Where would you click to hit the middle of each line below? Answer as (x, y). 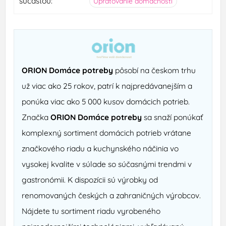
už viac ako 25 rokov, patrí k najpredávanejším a (107, 86)
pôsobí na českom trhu (155, 70)
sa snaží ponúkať (173, 117)
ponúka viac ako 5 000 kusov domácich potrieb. (106, 102)
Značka (36, 117)
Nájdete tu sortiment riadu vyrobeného (91, 211)
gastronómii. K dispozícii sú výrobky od (90, 180)
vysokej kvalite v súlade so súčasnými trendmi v (107, 164)
